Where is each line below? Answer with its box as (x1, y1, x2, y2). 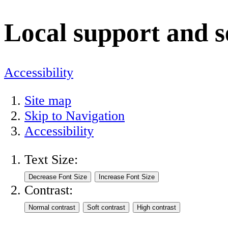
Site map (24, 93, 71, 108)
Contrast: (24, 182, 73, 197)
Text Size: (24, 152, 78, 167)
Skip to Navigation (24, 108, 125, 124)
